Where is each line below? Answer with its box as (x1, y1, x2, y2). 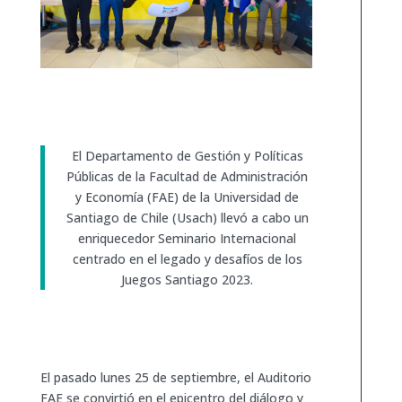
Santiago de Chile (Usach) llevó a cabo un (66, 208, 309, 226)
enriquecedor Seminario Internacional (78, 229, 297, 247)
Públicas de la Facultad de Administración (66, 167, 309, 185)
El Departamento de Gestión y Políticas (71, 146, 303, 164)
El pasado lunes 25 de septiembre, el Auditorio (39, 368, 311, 386)
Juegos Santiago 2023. (121, 270, 254, 288)
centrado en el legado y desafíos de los (72, 249, 302, 267)
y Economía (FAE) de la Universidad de (75, 188, 300, 205)
